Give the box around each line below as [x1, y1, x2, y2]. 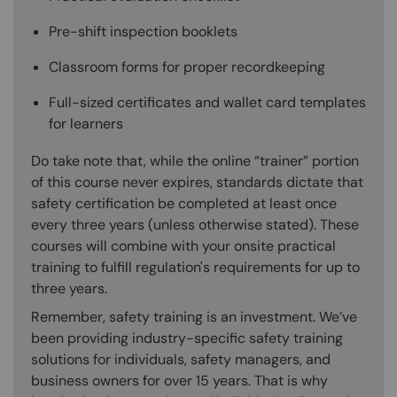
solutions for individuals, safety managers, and [31, 350, 331, 370]
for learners [49, 114, 123, 134]
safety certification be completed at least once [31, 194, 337, 214]
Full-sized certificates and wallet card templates [49, 93, 366, 113]
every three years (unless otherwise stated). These [31, 215, 359, 235]
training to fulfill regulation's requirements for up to [31, 258, 360, 277]
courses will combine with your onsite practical [31, 237, 336, 256]
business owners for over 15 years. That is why [31, 371, 328, 391]
